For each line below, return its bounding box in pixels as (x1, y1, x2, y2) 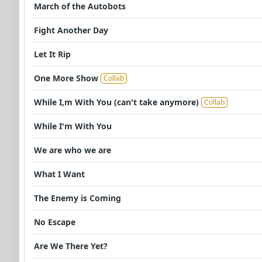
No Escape (34, 216, 75, 228)
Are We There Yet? (34, 240, 108, 252)
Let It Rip (34, 49, 71, 60)
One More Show (34, 73, 98, 84)
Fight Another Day (34, 25, 108, 36)
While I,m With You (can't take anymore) (34, 96, 199, 108)
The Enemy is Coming (34, 192, 121, 204)
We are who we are (34, 144, 111, 156)
